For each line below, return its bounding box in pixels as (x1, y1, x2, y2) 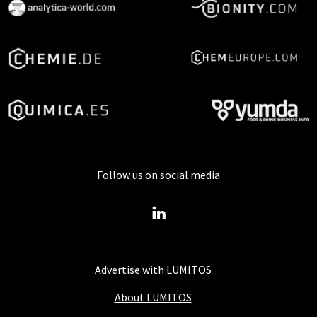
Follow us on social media (97, 167, 220, 182)
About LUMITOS (114, 289, 192, 304)
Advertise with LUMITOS (94, 262, 212, 277)
